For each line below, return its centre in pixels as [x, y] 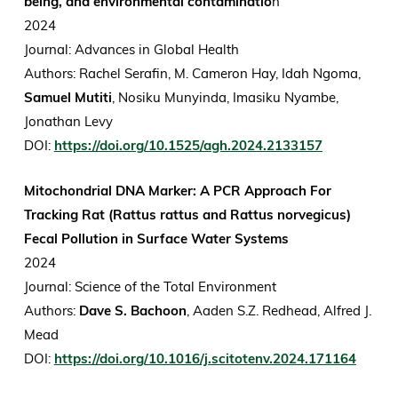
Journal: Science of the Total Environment [151, 287]
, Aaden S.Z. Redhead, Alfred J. [279, 311]
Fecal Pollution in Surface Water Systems [156, 239]
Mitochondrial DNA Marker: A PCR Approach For [177, 191]
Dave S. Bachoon [131, 311]
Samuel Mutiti [68, 98]
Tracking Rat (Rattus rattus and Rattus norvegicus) [187, 215]
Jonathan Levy [70, 122]
